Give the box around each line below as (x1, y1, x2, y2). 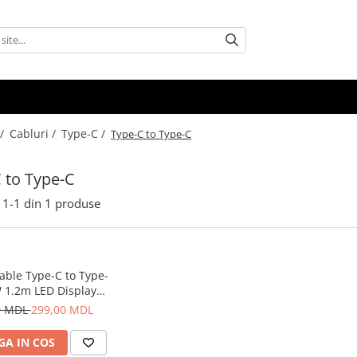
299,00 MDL (30, 302, 93, 317)
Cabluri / (10, 126, 59, 141)
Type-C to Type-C (111, 127, 191, 141)
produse (55, 195, 100, 211)
